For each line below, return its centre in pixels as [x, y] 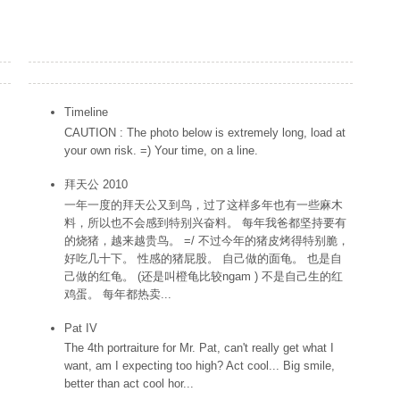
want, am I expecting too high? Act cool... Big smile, [200, 366]
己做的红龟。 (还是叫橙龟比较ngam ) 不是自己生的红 [204, 276]
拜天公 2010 [96, 184]
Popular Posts [75, 72]
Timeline [86, 112]
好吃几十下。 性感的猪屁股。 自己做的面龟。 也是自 [203, 258]
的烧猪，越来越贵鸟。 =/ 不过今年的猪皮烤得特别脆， [207, 240]
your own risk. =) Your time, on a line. [161, 150]
